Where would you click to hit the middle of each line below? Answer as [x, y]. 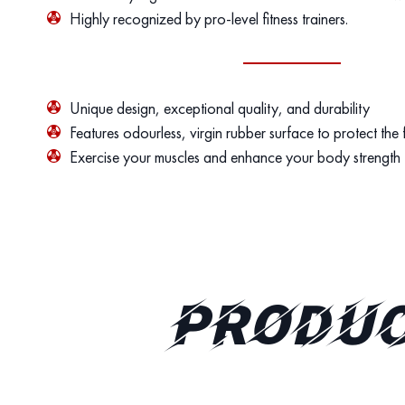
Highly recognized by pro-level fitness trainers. [209, 19]
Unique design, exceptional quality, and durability [220, 108]
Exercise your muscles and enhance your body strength [235, 157]
